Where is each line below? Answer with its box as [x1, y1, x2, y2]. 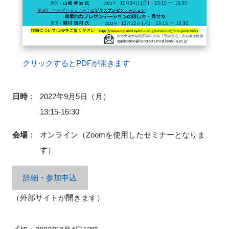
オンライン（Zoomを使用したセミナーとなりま [39, 130, 205, 139]
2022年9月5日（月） [39, 91, 110, 101]
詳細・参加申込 [23, 173, 77, 182]
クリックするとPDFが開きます [22, 58, 130, 67]
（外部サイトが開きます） [12, 193, 104, 202]
